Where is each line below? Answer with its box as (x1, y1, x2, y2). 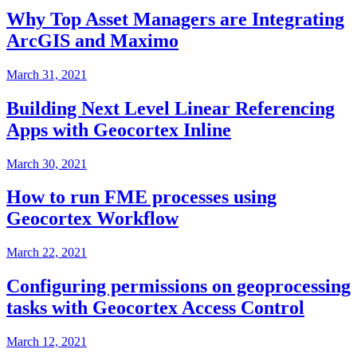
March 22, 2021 (6, 245, 87, 260)
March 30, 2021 (6, 156, 87, 171)
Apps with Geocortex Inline (6, 119, 231, 140)
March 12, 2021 (6, 335, 87, 349)
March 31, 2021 (6, 67, 87, 81)
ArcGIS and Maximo (6, 29, 178, 51)
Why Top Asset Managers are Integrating (6, 8, 344, 29)
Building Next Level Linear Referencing (6, 97, 335, 119)
